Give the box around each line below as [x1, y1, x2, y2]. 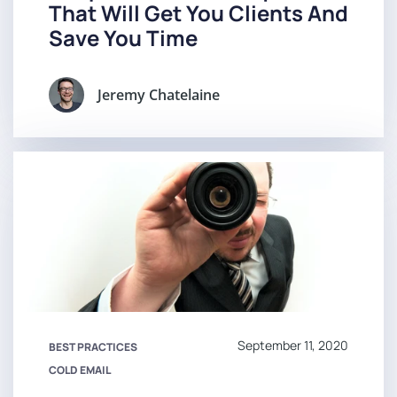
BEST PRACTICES [49, 339, 137, 355]
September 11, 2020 [237, 337, 348, 354]
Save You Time [49, 23, 198, 53]
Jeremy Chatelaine [97, 85, 220, 105]
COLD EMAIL [49, 362, 111, 378]
